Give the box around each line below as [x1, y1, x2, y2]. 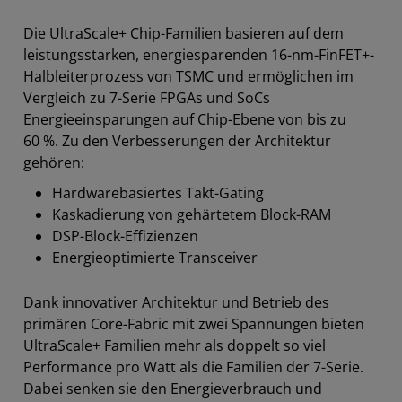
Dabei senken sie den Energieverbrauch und [23, 379, 322, 398]
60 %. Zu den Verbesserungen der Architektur [23, 131, 331, 151]
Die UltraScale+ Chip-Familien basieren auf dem [23, 23, 344, 43]
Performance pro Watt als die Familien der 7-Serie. [23, 357, 363, 377]
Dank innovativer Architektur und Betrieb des [23, 293, 329, 312]
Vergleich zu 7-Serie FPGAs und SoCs [23, 88, 270, 108]
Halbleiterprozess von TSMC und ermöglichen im [23, 66, 354, 86]
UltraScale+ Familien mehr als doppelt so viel [23, 336, 326, 355]
